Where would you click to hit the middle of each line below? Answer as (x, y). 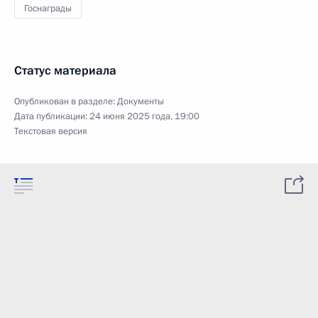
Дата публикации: (52, 116)
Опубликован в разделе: (66, 102)
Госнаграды (48, 9)
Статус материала (65, 71)
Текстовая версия (51, 131)
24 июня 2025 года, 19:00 (144, 116)
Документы (141, 102)
